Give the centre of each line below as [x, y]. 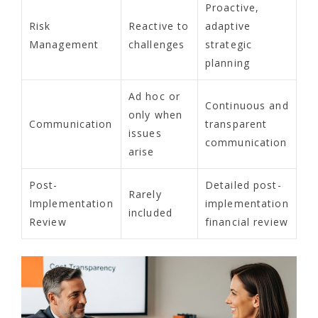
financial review [247, 221]
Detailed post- [243, 185]
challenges [157, 44]
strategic [229, 44]
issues [145, 133]
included [150, 212]
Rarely [145, 194]
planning [227, 62]
